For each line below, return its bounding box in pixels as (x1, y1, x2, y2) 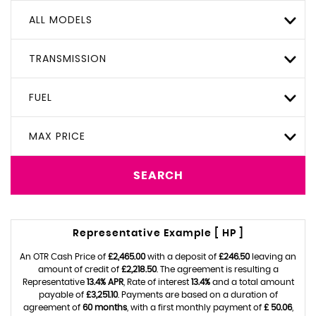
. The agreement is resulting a (156, 265, 279, 274)
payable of (38, 291, 86, 299)
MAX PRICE (29, 129, 85, 143)
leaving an (250, 253, 296, 261)
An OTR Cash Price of (20, 253, 108, 261)
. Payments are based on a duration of (117, 291, 278, 299)
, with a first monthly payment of (126, 303, 264, 312)
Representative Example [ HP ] (72, 229, 244, 238)
